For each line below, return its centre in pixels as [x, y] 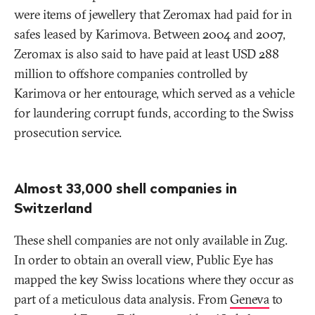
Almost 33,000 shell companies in [126, 188]
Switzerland [53, 208]
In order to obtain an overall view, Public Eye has [144, 260]
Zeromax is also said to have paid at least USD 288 [147, 54]
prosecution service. [68, 133]
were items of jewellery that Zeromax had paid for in [153, 15]
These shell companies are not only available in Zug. [151, 240]
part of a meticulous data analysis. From [122, 300]
